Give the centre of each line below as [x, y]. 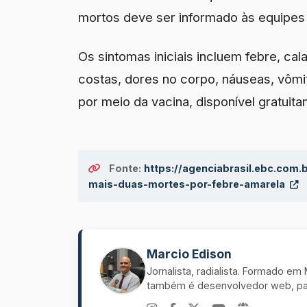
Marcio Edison [189, 254]
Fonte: [125, 168]
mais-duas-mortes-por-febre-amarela [188, 184]
